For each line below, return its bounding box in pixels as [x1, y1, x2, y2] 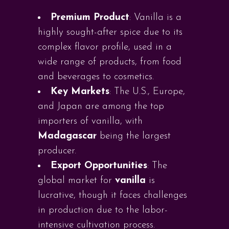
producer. [38, 146, 76, 156]
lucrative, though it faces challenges [38, 191, 187, 200]
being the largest [97, 131, 171, 141]
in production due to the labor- [38, 205, 168, 215]
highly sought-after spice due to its [38, 28, 182, 37]
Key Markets [51, 87, 109, 97]
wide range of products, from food [38, 57, 181, 67]
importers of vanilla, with [38, 117, 143, 126]
